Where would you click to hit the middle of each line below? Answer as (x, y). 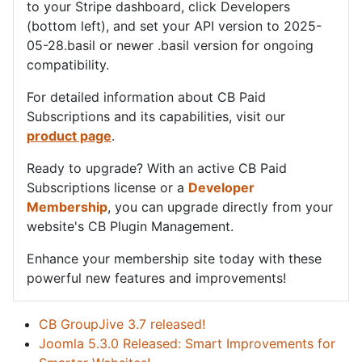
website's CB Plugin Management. (130, 227)
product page (69, 136)
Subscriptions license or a (107, 188)
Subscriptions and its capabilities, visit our (156, 117)
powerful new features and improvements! (156, 278)
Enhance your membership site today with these (174, 259)
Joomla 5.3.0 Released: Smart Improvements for (187, 344)
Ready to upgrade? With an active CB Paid (157, 168)
